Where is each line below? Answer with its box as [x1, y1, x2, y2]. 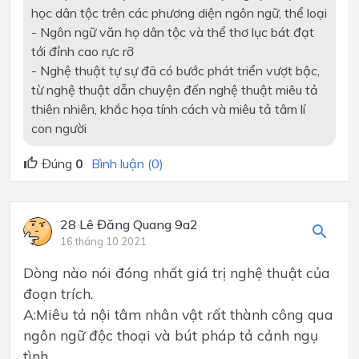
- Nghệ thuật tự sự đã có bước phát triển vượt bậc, [30, 63, 320, 79]
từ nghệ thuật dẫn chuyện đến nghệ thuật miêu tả [30, 82, 318, 99]
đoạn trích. [23, 284, 93, 302]
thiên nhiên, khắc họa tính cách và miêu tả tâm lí [30, 101, 305, 118]
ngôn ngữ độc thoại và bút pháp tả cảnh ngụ [23, 325, 318, 344]
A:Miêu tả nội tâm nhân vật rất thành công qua [23, 305, 333, 323]
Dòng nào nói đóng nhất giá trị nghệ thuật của [23, 263, 330, 281]
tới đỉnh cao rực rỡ [30, 43, 134, 60]
